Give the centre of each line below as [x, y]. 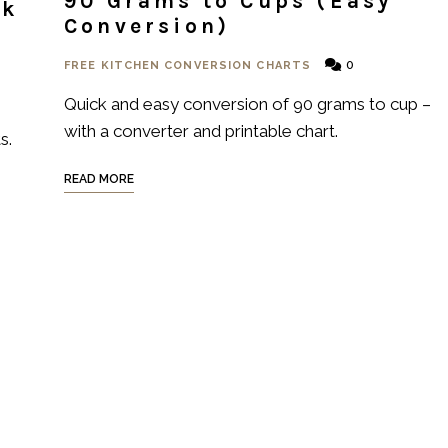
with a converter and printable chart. [201, 131]
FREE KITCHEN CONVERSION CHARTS [187, 65]
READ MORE [99, 179]
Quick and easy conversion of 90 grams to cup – [247, 104]
